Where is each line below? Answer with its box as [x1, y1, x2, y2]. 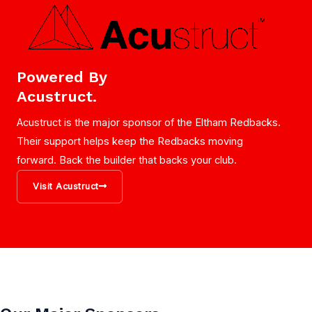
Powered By [17, 68, 107, 86]
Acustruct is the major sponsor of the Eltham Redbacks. [17, 116, 281, 129]
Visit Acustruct [33, 180, 99, 192]
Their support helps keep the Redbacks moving [17, 134, 243, 148]
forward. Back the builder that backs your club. [17, 153, 237, 166]
